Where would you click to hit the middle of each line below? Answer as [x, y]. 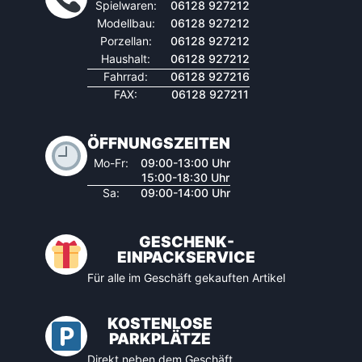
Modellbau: [126, 23]
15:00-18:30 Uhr [185, 177]
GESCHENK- [186, 242]
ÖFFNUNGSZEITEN [159, 143]
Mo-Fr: [111, 163]
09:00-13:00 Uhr [185, 163]
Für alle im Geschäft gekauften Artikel [186, 278]
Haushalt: [126, 59]
